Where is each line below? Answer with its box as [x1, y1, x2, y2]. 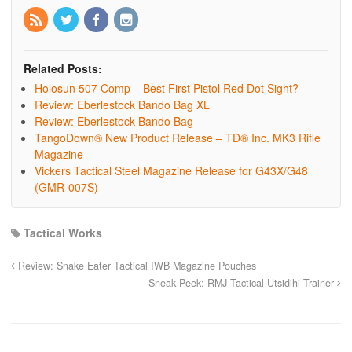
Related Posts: [24, 60, 102, 77]
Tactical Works [24, 225, 102, 241]
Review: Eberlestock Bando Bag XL [35, 97, 210, 113]
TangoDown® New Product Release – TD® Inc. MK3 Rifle [35, 130, 321, 146]
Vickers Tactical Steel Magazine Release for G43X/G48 [35, 163, 308, 179]
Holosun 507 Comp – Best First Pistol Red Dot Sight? [35, 80, 299, 97]
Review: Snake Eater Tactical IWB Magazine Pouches [15, 258, 256, 273]
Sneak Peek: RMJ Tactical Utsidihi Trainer [148, 276, 337, 291]
